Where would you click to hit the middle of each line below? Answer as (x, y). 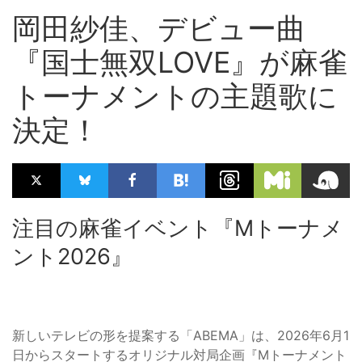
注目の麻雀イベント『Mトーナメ (178, 228)
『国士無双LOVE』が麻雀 (180, 62)
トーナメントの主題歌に (175, 96)
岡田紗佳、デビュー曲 (159, 28)
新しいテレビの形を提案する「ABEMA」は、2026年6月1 (181, 335)
